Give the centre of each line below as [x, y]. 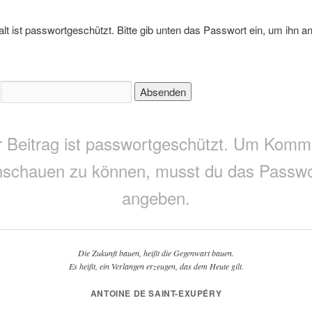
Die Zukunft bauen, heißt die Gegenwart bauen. [156, 253]
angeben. [156, 197]
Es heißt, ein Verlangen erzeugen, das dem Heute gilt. [156, 266]
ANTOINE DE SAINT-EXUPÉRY [156, 293]
